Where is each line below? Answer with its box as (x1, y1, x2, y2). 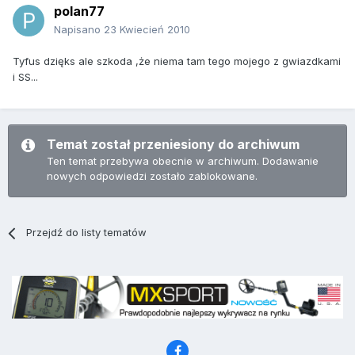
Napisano (54, 23, 104, 36)
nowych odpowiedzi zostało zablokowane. (47, 170, 258, 183)
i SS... (13, 71, 38, 84)
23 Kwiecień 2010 (104, 23, 190, 36)
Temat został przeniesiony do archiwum (47, 136, 300, 153)
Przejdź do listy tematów (26, 226, 147, 239)
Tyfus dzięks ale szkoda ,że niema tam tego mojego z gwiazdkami (13, 55, 341, 68)
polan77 (54, 3, 105, 20)
